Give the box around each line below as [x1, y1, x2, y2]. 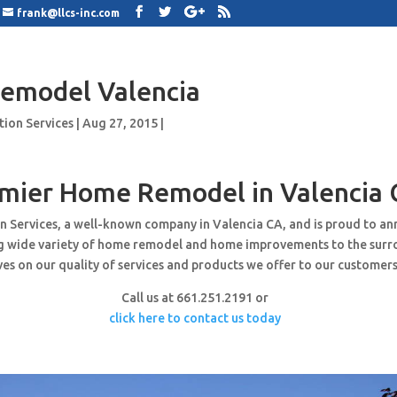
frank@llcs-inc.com [17, 7, 121, 19]
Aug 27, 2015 [82, 116, 159, 130]
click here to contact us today [108, 311, 281, 325]
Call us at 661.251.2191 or [121, 291, 269, 305]
